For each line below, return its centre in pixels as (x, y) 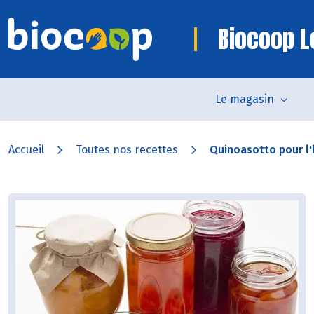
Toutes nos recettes (127, 150)
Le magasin (244, 99)
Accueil (26, 150)
